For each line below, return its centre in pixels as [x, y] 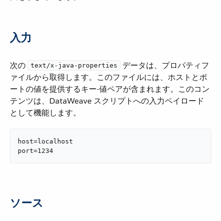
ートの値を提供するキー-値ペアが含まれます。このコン [110, 89]
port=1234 [36, 151]
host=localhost [45, 141]
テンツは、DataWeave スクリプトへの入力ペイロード [107, 101]
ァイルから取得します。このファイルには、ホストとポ [109, 77]
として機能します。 [45, 113]
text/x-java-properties [74, 65]
